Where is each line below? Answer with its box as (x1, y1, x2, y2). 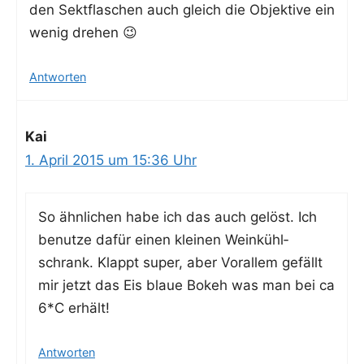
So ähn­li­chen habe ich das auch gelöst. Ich (38, 209, 317, 226)
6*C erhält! (38, 300, 110, 317)
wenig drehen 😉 (29, 24, 137, 41)
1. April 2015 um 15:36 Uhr (25, 151, 197, 168)
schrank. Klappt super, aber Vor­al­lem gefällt (38, 254, 323, 271)
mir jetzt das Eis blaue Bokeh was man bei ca (38, 277, 335, 294)
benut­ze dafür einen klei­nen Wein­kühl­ (38, 232, 288, 249)
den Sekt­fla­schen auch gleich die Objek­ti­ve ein (29, 2, 335, 19)
